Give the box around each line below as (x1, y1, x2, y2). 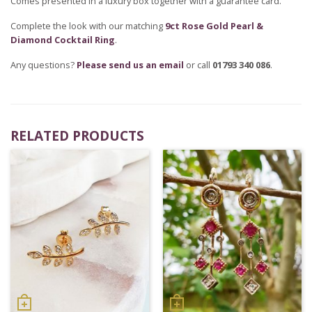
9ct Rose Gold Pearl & (165, 19, 263, 32)
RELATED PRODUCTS (10, 125, 144, 145)
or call (184, 58, 212, 71)
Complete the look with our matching (10, 19, 165, 32)
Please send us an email (77, 58, 184, 71)
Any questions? (10, 58, 77, 71)
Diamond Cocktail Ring (10, 33, 115, 46)
